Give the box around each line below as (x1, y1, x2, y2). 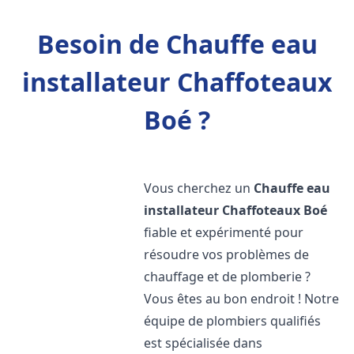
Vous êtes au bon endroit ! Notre (144, 290, 340, 307)
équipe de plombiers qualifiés (144, 312, 322, 330)
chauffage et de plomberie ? (144, 268, 311, 285)
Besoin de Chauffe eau (36, 27, 318, 61)
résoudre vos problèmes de (144, 246, 310, 263)
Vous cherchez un (144, 179, 254, 197)
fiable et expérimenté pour (144, 224, 304, 241)
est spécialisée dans (144, 334, 263, 352)
